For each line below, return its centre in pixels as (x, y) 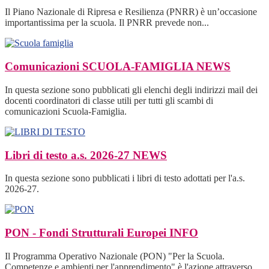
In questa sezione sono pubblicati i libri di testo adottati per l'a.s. (125, 178)
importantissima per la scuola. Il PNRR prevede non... (107, 23)
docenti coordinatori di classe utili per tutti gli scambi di (109, 100)
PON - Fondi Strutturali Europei (87, 233)
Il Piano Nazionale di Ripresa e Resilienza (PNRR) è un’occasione (131, 12)
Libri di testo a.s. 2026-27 (69, 155)
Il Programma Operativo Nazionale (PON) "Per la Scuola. (115, 256)
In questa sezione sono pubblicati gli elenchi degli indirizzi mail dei (131, 89)
